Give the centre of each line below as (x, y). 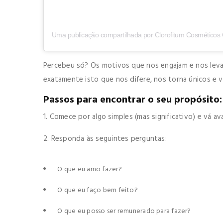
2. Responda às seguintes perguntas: (106, 139)
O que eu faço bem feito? (98, 190)
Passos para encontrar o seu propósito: (133, 100)
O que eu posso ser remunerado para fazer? (124, 211)
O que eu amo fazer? (90, 169)
